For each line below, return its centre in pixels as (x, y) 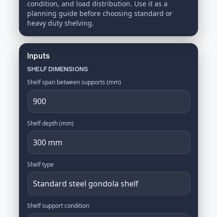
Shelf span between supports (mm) (74, 82)
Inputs (39, 56)
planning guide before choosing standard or (100, 13)
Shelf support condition (58, 206)
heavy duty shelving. (61, 23)
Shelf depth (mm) (50, 123)
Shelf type (40, 164)
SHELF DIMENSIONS (58, 69)
